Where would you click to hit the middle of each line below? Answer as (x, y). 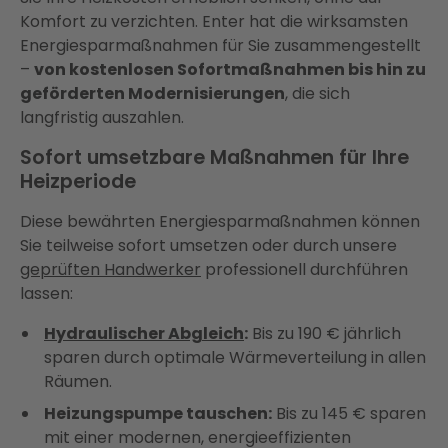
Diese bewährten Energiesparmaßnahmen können (220, 221)
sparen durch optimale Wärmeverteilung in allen (235, 357)
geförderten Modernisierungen (152, 93)
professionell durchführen (304, 269)
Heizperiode (78, 181)
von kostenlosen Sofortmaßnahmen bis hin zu (230, 69)
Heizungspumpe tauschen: (158, 413)
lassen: (46, 293)
